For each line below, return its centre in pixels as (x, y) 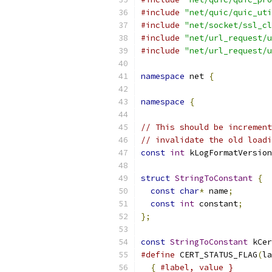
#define (158, 255)
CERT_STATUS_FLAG (216, 255)
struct (155, 178)
